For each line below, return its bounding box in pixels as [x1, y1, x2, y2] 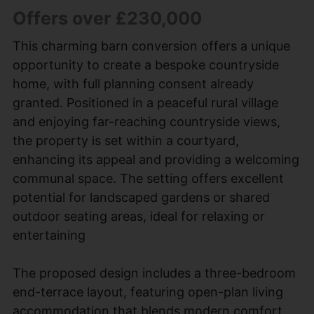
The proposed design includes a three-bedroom [12, 265, 296, 280]
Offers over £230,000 [12, 7, 202, 29]
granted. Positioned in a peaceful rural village [12, 95, 278, 110]
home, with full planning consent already [12, 76, 254, 91]
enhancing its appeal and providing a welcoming [12, 151, 299, 167]
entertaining [12, 227, 86, 243]
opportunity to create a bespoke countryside [12, 57, 279, 72]
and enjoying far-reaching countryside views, [12, 114, 280, 129]
